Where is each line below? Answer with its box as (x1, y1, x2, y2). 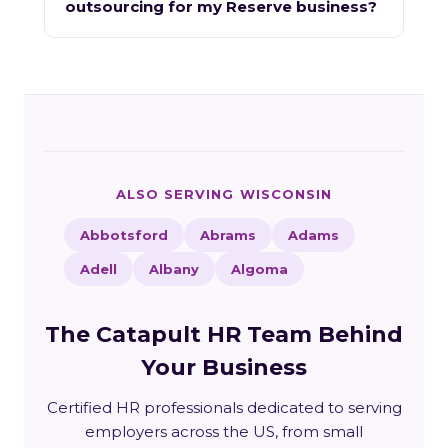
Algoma (231, 260, 288, 277)
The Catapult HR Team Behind (45, 320, 403, 348)
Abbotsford (80, 226, 168, 243)
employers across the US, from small (85, 421, 363, 441)
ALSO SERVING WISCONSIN (116, 185, 332, 202)
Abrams (200, 226, 256, 243)
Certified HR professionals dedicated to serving (46, 397, 402, 417)
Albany (149, 260, 199, 277)
